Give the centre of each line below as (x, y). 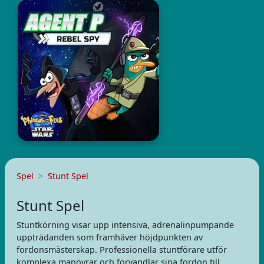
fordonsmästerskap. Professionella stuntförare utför (122, 250)
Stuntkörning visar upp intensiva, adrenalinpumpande (125, 225)
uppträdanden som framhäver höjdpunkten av (110, 237)
